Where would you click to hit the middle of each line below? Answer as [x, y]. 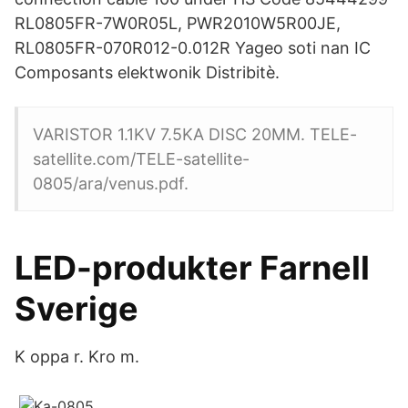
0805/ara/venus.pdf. [111, 184]
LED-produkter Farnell [192, 268]
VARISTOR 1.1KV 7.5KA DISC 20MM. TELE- [195, 134]
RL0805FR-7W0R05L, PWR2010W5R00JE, [178, 23]
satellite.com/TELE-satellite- [141, 159]
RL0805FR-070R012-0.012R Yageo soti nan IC [193, 48]
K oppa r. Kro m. [77, 357]
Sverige [76, 309]
